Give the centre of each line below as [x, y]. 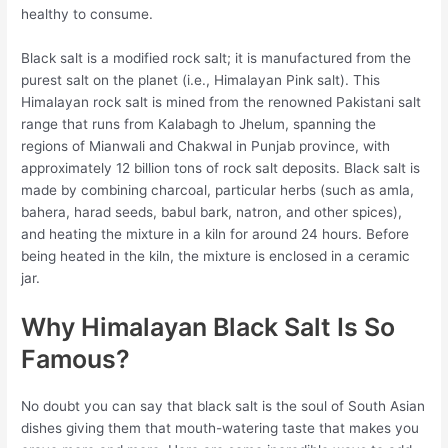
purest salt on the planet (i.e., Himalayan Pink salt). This [201, 79]
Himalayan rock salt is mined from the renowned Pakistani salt [221, 101]
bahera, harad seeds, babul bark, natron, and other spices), [212, 211]
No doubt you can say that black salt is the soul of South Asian [223, 405]
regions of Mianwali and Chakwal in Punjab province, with [206, 145]
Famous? [76, 358]
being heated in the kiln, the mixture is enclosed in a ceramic [216, 255]
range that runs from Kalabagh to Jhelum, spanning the [199, 123]
